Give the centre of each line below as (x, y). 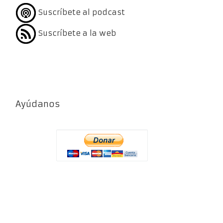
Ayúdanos (38, 104)
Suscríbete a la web (76, 33)
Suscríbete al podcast (80, 12)
